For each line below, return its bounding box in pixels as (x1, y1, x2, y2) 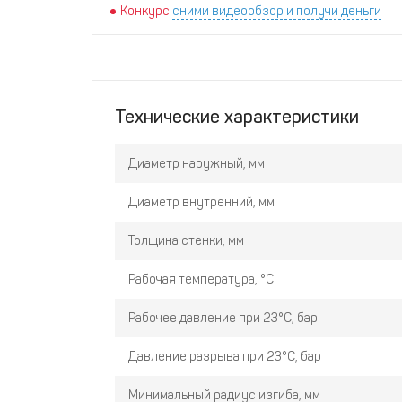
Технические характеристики (115, 106, 359, 127)
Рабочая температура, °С (128, 272, 274, 287)
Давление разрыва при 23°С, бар (128, 349, 321, 364)
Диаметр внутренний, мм (128, 195, 275, 210)
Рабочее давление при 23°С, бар (128, 310, 318, 326)
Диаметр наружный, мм (128, 156, 265, 171)
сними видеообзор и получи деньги (172, 4, 381, 19)
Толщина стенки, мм (128, 233, 244, 249)
